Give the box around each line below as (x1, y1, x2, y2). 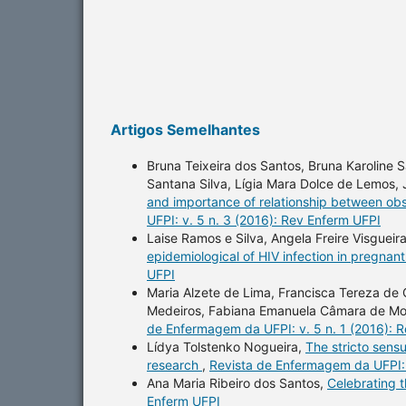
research (147, 356, 202, 372)
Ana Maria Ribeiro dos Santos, (147, 374, 327, 391)
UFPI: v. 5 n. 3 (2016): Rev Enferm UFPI (147, 211, 381, 227)
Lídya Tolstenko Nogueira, (147, 338, 305, 354)
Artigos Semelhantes (111, 120, 260, 139)
